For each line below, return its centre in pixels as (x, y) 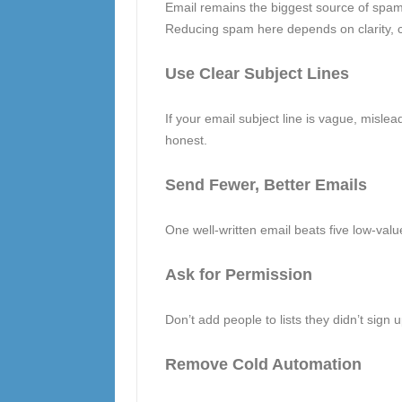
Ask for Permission (238, 275)
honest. (186, 140)
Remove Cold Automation (263, 364)
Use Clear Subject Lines (257, 74)
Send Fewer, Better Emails (266, 185)
